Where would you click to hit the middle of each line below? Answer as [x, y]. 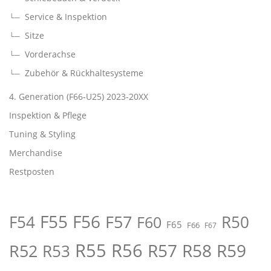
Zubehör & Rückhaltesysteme [84, 73]
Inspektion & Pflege [48, 116]
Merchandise [36, 153]
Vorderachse [50, 54]
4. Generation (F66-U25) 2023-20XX [79, 97]
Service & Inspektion [66, 17]
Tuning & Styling [42, 134]
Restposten [32, 172]
